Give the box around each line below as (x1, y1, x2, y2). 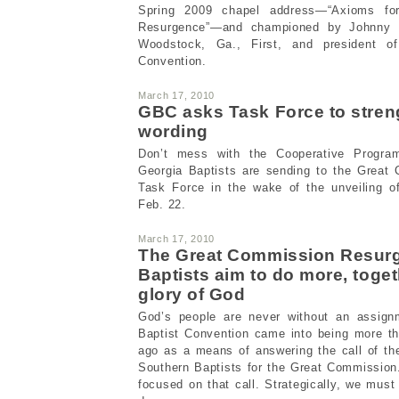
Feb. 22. (138, 197, 186, 211)
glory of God (138, 284, 246, 304)
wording (138, 121, 208, 141)
